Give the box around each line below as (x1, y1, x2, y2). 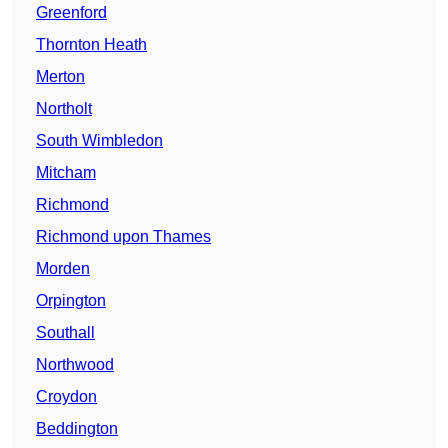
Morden (36, 260, 90, 278)
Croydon (36, 388, 97, 406)
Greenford (36, 4, 107, 22)
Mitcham (36, 164, 96, 182)
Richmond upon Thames (36, 228, 211, 246)
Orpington (36, 292, 106, 310)
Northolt (36, 100, 92, 118)
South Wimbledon (36, 132, 163, 150)
